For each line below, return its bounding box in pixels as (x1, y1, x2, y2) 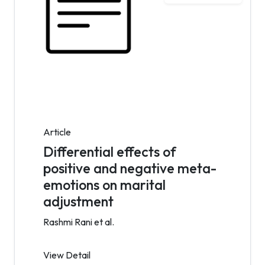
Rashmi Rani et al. (43, 216, 114, 228)
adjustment (43, 193, 114, 210)
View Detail (43, 249, 91, 261)
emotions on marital (43, 176, 166, 193)
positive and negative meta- (43, 160, 216, 177)
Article (43, 126, 71, 138)
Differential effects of (43, 143, 176, 160)
